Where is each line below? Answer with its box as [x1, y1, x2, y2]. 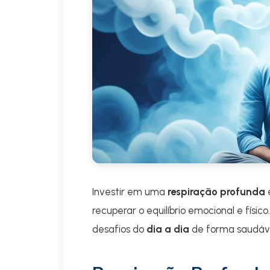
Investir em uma [92, 186, 168, 198]
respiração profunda [168, 186, 265, 198]
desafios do [92, 223, 146, 235]
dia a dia [146, 223, 189, 235]
